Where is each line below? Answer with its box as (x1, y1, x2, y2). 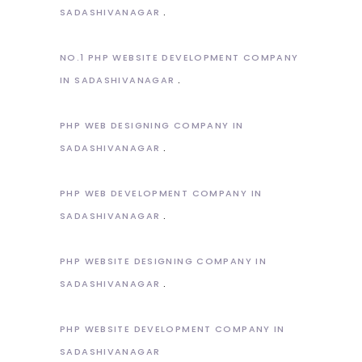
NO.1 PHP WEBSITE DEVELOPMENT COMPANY (60, 50, 299, 64)
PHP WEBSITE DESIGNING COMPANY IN (60, 254, 267, 267)
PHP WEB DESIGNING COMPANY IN (60, 118, 244, 132)
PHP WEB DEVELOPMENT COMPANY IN (60, 186, 263, 200)
